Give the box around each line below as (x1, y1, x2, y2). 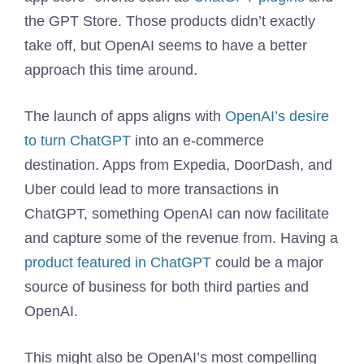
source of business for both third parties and (24, 279, 309, 295)
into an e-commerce (131, 132, 264, 149)
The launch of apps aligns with (24, 108, 225, 124)
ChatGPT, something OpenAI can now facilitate (24, 206, 329, 222)
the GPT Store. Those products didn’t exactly (24, 13, 315, 29)
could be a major (211, 254, 323, 271)
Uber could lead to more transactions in (24, 181, 279, 197)
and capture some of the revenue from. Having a (24, 230, 338, 246)
